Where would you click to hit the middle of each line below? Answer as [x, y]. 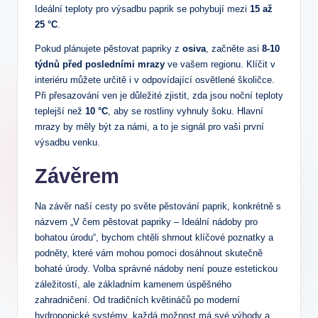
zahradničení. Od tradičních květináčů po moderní [137, 300]
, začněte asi [234, 49]
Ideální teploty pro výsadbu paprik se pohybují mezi [142, 9]
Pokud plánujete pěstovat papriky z [109, 49]
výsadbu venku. [67, 143]
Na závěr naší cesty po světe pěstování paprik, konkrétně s [158, 207]
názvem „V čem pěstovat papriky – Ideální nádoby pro [146, 222]
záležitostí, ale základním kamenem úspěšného [133, 285]
